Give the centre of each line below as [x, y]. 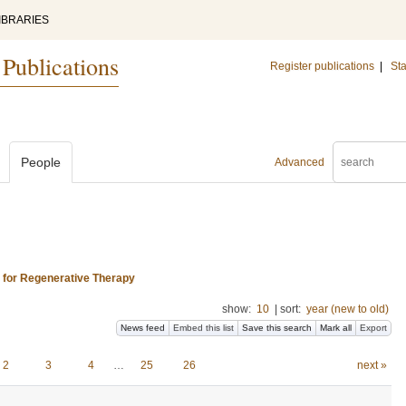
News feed [143, 328]
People [41, 162]
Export [373, 328]
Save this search [277, 328]
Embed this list [203, 328]
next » [372, 365]
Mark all [336, 328]
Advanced [300, 162]
